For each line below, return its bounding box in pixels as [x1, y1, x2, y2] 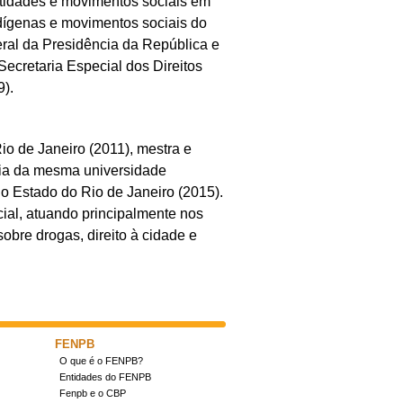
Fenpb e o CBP [59, 388, 126, 399]
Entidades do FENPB [59, 372, 151, 382]
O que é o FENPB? [59, 355, 143, 366]
